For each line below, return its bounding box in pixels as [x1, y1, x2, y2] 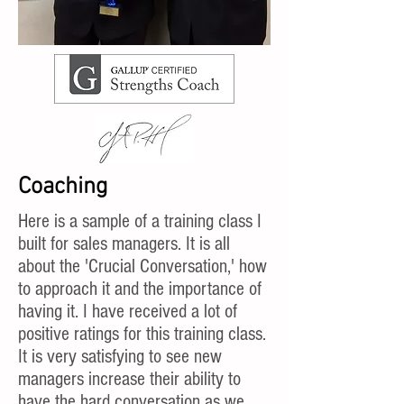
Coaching [18, 173, 108, 201]
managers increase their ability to [18, 368, 241, 390]
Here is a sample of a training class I [18, 210, 262, 233]
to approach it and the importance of [18, 278, 262, 300]
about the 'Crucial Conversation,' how [18, 255, 267, 278]
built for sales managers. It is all [18, 233, 230, 255]
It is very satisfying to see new [18, 345, 222, 368]
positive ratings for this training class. [18, 323, 266, 345]
